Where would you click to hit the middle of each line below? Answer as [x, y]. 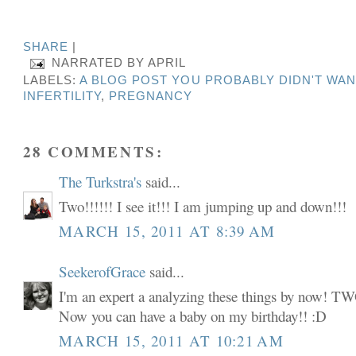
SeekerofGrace [103, 271]
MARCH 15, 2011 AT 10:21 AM [171, 340]
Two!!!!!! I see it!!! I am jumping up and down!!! [203, 207]
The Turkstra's [101, 181]
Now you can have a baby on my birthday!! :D [193, 316]
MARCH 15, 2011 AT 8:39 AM [167, 230]
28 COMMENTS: [93, 151]
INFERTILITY [62, 97]
